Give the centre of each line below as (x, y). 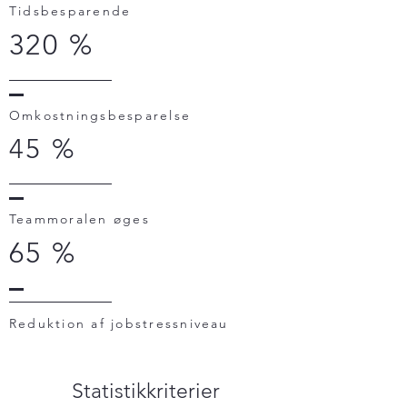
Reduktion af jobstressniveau (119, 323)
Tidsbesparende (70, 11)
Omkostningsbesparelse (100, 115)
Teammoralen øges (79, 219)
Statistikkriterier (145, 391)
